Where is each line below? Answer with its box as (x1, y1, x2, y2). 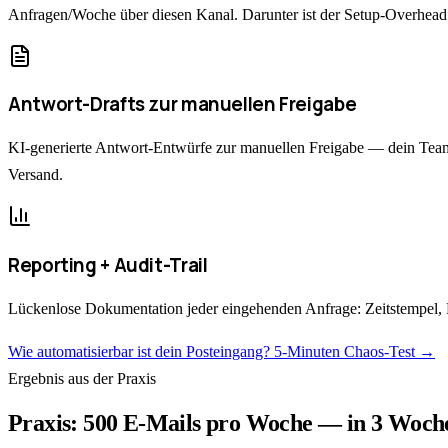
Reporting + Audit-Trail (8, 251, 208, 278)
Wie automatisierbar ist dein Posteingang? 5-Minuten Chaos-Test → (8, 342, 435, 360)
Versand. (8, 166, 63, 184)
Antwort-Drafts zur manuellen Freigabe (8, 91, 357, 118)
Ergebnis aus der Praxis (8, 369, 156, 387)
